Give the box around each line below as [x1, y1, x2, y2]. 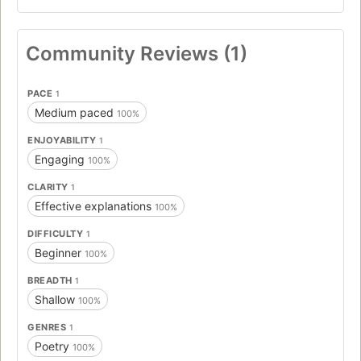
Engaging [35, 152, 88, 167]
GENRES [27, 322, 69, 334]
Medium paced [35, 106, 117, 120]
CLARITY [27, 181, 71, 193]
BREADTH [27, 275, 75, 287]
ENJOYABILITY [27, 135, 99, 147]
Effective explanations [35, 199, 155, 214]
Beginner [35, 246, 85, 260]
